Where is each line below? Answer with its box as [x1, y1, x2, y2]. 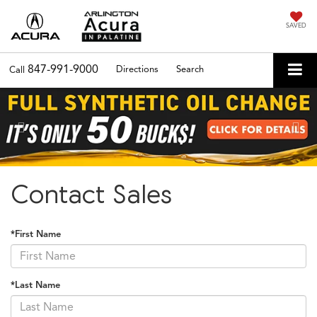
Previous [23, 87, 78, 105]
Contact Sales [11, 179, 172, 209]
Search [176, 64, 204, 75]
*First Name [11, 229, 61, 241]
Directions [116, 64, 158, 75]
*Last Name [11, 279, 60, 292]
